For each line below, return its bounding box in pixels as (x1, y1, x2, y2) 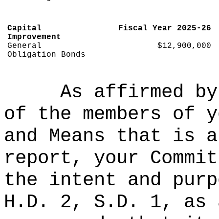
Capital (7, 24, 42, 33)
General (7, 42, 42, 50)
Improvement (7, 33, 62, 42)
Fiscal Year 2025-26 (118, 24, 211, 33)
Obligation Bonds (7, 50, 86, 59)
